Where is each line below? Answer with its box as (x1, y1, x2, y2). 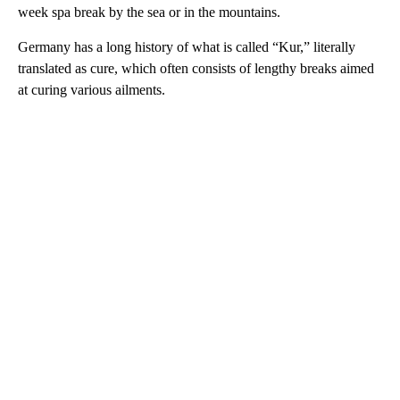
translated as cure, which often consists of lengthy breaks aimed (18, 61, 374, 77)
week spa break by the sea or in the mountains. (18, 4, 280, 21)
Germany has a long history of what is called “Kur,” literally (18, 39, 355, 55)
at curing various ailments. (18, 82, 165, 98)
